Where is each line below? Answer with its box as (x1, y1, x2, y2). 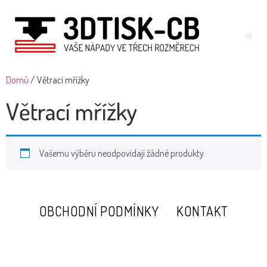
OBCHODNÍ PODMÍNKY (39, 202, 159, 219)
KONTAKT (176, 202, 228, 219)
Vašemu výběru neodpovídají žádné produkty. (39, 147, 206, 159)
